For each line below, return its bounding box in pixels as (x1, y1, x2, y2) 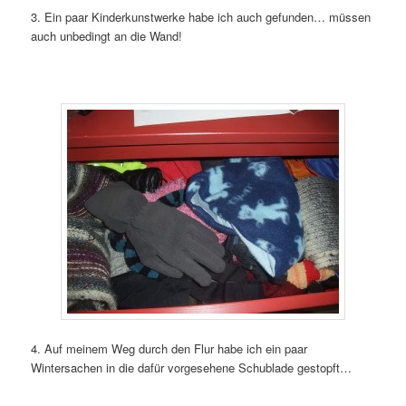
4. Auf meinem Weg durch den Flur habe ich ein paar (31, 339, 308, 357)
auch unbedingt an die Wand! (31, 27, 183, 45)
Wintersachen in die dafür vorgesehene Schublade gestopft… (31, 358, 353, 376)
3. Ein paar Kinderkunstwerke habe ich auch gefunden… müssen (31, 8, 372, 26)
